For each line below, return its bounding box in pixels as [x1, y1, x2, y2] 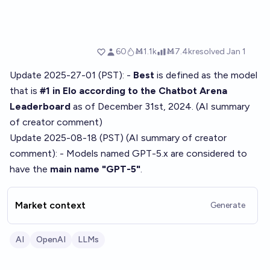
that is [10, 85, 40, 96]
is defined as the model [154, 69, 257, 81]
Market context [15, 199, 86, 211]
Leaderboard [10, 101, 71, 112]
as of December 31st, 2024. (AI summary [71, 101, 250, 112]
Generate [210, 200, 245, 210]
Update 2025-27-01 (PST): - [10, 69, 133, 81]
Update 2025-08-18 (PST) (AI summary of [10, 132, 195, 143]
